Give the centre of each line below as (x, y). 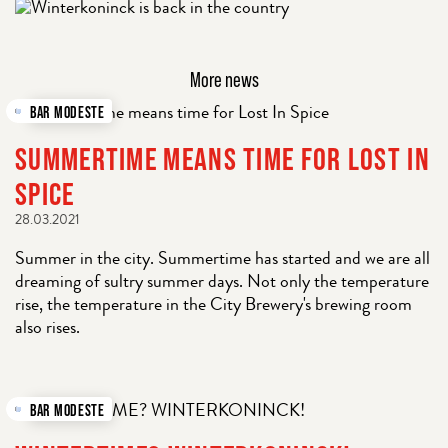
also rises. (47, 327)
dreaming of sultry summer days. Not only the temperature (222, 281)
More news (224, 79)
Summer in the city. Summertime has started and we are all (222, 258)
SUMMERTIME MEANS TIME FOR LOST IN (222, 156)
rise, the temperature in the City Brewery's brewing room (213, 304)
